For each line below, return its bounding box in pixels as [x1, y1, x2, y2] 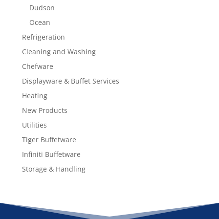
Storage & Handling [22, 164, 86, 174]
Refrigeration [22, 32, 65, 42]
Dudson [29, 2, 55, 12]
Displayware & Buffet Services [22, 76, 119, 86]
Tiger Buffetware [22, 134, 76, 144]
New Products [22, 105, 67, 115]
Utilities [22, 120, 47, 130]
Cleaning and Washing [22, 46, 96, 56]
